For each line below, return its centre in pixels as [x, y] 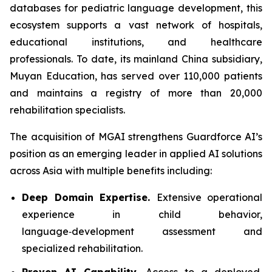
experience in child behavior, [142, 214]
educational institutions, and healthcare [136, 42]
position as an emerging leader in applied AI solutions [136, 154]
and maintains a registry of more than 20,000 [136, 93]
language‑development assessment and [142, 231]
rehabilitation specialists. [67, 110]
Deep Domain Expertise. [89, 197]
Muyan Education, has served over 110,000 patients [136, 76]
